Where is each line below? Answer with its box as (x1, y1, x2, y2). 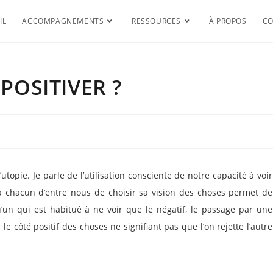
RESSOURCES (132, 16, 182, 26)
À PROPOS (208, 16, 247, 26)
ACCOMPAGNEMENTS (22, 16, 104, 26)
